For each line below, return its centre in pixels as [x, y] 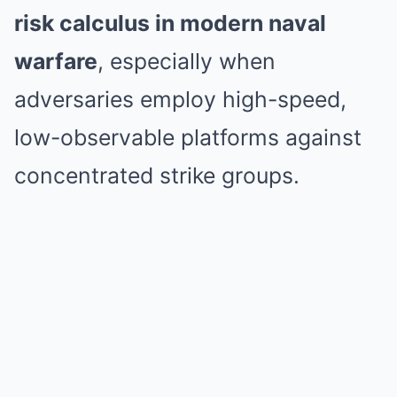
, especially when [187, 61]
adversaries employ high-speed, [180, 99]
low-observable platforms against [188, 137]
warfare [56, 61]
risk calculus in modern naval [170, 23]
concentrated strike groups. [157, 175]
